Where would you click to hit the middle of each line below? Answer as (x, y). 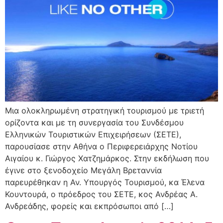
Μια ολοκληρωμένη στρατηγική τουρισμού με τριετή (105, 111)
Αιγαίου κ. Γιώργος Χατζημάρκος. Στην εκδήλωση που (107, 158)
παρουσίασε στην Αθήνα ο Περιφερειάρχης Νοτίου (101, 146)
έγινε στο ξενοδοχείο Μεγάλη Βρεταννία (83, 170)
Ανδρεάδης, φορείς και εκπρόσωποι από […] (89, 206)
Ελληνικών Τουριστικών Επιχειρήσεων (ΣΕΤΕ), (93, 134)
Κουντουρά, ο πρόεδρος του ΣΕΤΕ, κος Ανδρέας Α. (101, 194)
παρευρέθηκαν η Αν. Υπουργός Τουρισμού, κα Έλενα (105, 182)
